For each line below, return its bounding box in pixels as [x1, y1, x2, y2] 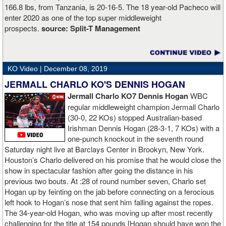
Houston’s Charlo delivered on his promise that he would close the [5, 154, 221, 165]
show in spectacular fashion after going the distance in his [5, 165, 193, 176]
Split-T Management [70, 23, 140, 34]
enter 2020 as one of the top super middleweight [5, 12, 161, 23]
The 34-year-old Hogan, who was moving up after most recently [5, 207, 213, 218]
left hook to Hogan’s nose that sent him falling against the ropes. [5, 197, 213, 208]
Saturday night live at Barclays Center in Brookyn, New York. [5, 144, 204, 155]
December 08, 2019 [44, 65, 107, 73]
